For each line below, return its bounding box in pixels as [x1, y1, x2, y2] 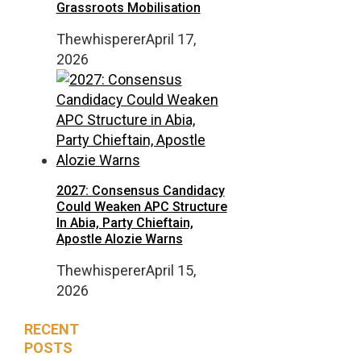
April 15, [145, 262, 196, 280]
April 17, [145, 31, 196, 48]
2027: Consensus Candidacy [56, 183, 225, 199]
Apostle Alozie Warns [56, 231, 183, 247]
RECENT [23, 320, 79, 338]
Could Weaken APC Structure [56, 199, 227, 215]
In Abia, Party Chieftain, [56, 215, 193, 231]
